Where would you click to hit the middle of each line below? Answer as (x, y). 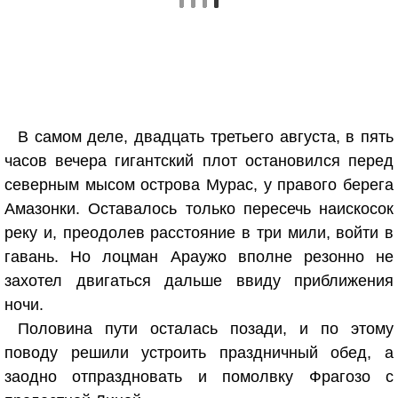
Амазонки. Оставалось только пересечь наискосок (199, 209)
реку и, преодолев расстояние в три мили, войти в (199, 233)
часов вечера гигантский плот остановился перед (199, 161)
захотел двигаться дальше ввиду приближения (199, 281)
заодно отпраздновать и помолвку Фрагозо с (199, 377)
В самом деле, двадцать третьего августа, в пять (206, 137)
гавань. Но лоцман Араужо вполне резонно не (199, 257)
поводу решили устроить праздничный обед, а (199, 353)
